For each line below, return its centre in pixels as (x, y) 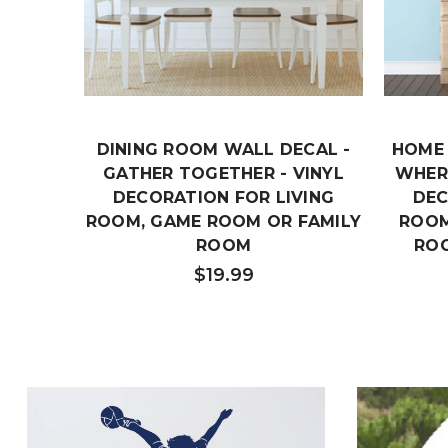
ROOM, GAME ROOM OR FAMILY (223, 222)
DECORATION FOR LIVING (223, 198)
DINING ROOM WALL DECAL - (223, 150)
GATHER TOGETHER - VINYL (223, 174)
